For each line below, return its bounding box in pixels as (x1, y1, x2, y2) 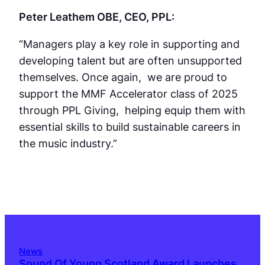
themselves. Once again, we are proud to (19, 70, 227, 84)
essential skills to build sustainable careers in (19, 120, 241, 134)
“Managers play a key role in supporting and (19, 37, 240, 51)
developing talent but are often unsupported (19, 54, 242, 67)
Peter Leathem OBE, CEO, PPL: (19, 9, 177, 23)
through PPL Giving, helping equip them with (19, 104, 245, 117)
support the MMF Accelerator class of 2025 (19, 87, 238, 101)
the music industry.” (19, 137, 117, 150)
